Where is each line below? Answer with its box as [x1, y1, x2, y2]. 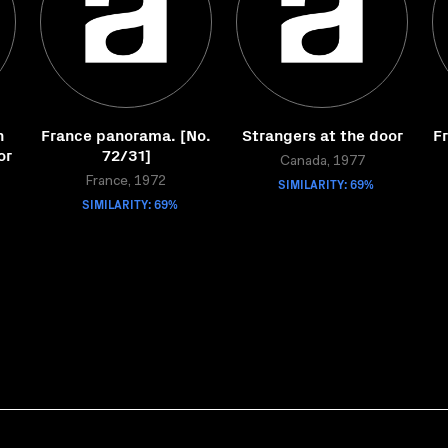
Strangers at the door [241, 123, 403, 145]
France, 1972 [86, 175, 166, 189]
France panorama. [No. [41, 123, 211, 145]
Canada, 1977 [279, 155, 365, 169]
